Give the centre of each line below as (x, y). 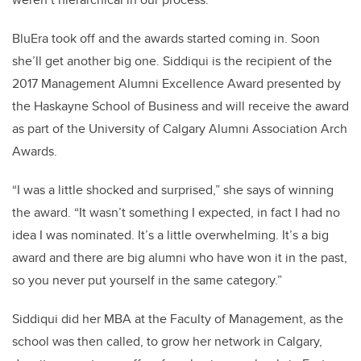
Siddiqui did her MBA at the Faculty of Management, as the (178, 319)
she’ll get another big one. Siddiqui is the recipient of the (172, 61)
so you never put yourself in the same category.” (147, 280)
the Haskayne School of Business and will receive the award (180, 106)
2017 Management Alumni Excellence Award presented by (176, 83)
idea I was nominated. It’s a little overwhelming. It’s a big (170, 235)
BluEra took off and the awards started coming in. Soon (166, 38)
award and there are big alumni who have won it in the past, (180, 257)
